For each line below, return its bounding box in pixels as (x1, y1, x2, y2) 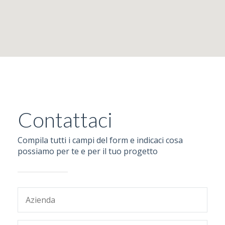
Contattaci (18, 107, 113, 132)
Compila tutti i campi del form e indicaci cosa (18, 135, 183, 146)
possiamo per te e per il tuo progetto (18, 146, 158, 157)
